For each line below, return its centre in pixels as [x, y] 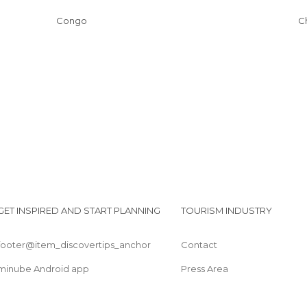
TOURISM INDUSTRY [226, 210]
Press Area [204, 269]
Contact [199, 245]
